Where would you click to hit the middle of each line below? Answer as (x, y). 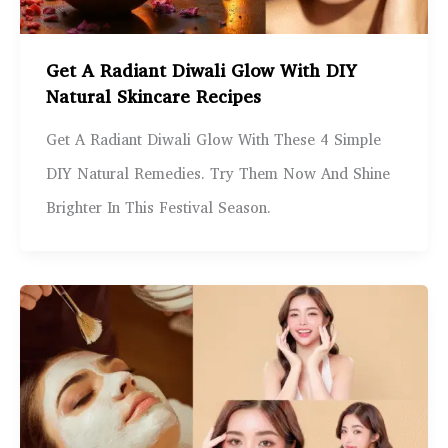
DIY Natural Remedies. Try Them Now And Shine (217, 174)
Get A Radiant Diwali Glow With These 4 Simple (213, 140)
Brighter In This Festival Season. (158, 208)
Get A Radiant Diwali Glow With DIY (201, 72)
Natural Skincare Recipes (153, 98)
